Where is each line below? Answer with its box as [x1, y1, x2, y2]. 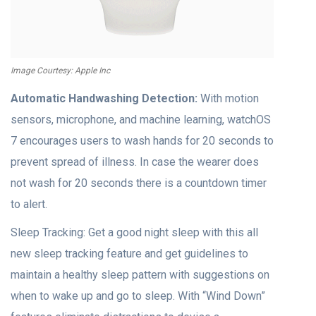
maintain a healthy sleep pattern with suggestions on [11, 267, 269, 281]
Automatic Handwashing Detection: [11, 91, 197, 105]
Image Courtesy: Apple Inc [11, 65, 110, 75]
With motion [197, 91, 259, 105]
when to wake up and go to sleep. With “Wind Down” [11, 288, 265, 303]
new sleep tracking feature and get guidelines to [11, 246, 248, 260]
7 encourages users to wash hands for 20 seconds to [11, 133, 274, 147]
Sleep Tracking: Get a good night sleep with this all [11, 225, 258, 239]
